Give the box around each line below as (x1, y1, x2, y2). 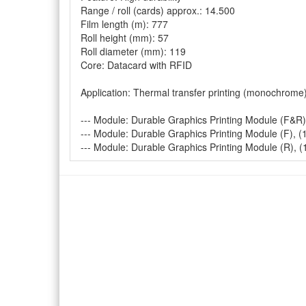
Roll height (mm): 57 (81, 31, 169, 44)
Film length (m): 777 (81, 17, 168, 31)
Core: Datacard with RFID (81, 58, 192, 72)
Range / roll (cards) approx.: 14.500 (81, 3, 235, 17)
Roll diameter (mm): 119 (81, 44, 186, 58)
